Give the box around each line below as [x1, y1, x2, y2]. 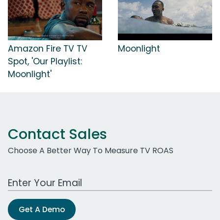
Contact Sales [8, 124, 107, 144]
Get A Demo [19, 204, 65, 216]
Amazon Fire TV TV [8, 43, 87, 55]
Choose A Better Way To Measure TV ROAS [8, 145, 173, 157]
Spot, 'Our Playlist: [8, 55, 82, 68]
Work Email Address [7, 172, 84, 184]
